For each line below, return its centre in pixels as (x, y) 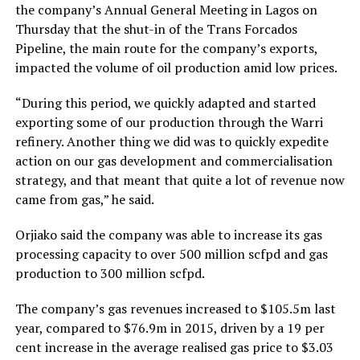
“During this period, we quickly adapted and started (165, 102)
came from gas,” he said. (84, 199)
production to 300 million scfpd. (110, 273)
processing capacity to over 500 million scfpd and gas (171, 254)
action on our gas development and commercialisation (174, 160)
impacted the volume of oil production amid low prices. (176, 67)
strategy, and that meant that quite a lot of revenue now (180, 180)
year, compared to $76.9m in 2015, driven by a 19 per (170, 327)
